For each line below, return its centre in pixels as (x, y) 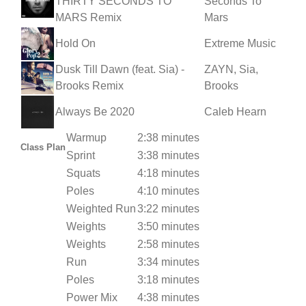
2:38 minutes (168, 137)
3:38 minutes (168, 155)
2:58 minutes (168, 244)
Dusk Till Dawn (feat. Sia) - (120, 69)
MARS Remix (88, 17)
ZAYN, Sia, (231, 69)
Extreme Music (240, 43)
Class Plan (43, 147)
